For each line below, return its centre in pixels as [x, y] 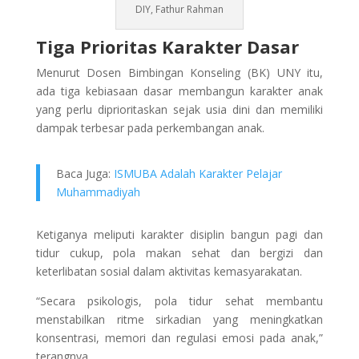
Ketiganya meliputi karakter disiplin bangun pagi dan [179, 234]
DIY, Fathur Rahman [179, 9]
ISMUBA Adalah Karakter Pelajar [198, 173]
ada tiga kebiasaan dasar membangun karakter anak [179, 91]
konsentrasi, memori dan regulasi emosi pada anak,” [179, 337]
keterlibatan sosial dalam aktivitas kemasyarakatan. [169, 271]
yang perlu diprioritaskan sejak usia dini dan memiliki [179, 109]
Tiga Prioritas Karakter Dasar [167, 46]
